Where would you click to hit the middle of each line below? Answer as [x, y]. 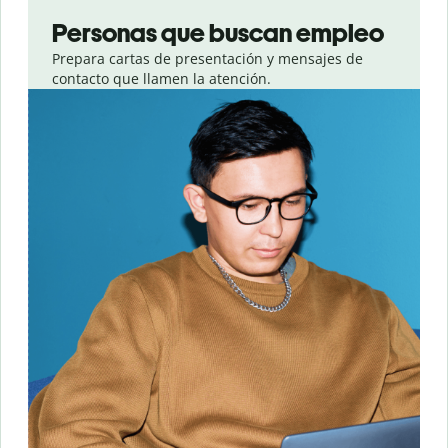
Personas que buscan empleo [218, 33]
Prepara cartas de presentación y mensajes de [207, 59]
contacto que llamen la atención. [161, 79]
